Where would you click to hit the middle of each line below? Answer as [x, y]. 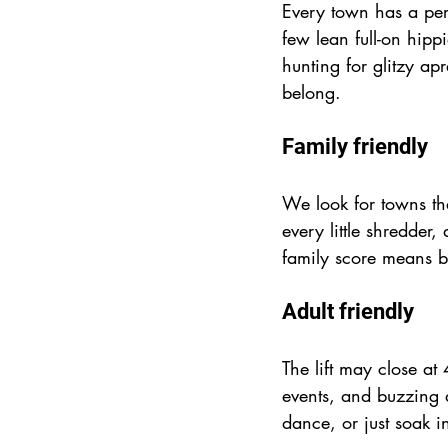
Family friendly [355, 147]
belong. [311, 92]
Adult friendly [348, 312]
